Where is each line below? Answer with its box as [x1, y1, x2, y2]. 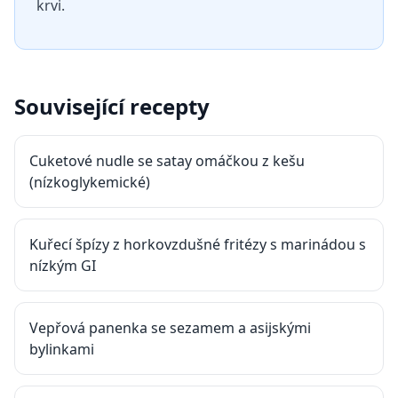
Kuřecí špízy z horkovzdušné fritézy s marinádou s [29, 235, 366, 254]
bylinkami [29, 339, 94, 359]
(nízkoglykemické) [29, 172, 150, 192]
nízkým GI [29, 256, 96, 275]
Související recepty [14, 92, 210, 121]
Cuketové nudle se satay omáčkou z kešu [29, 151, 305, 171]
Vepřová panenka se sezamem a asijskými [29, 318, 311, 338]
